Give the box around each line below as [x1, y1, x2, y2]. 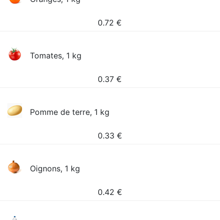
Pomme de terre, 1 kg [30, 107, 110, 117]
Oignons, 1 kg [30, 164, 81, 173]
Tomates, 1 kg [30, 51, 82, 60]
